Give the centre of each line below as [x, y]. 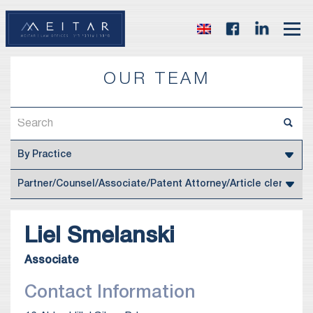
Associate [52, 261]
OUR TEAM [156, 80]
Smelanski [121, 236]
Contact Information [110, 293]
